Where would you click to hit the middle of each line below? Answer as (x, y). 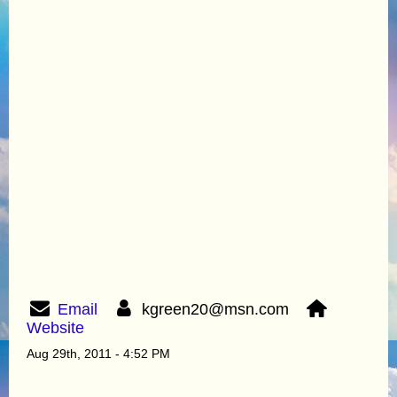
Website (55, 327)
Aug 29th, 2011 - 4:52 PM (98, 353)
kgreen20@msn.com (220, 309)
